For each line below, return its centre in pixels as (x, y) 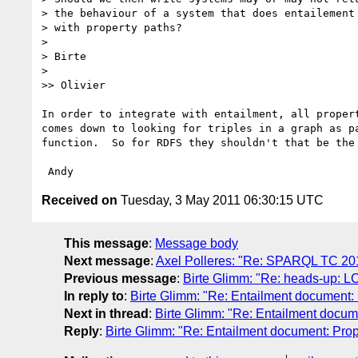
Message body (197, 243)
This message (106, 243)
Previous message (120, 278)
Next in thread (106, 313)
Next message (107, 261)
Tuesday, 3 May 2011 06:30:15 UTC (221, 200)
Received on (80, 200)
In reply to (94, 296)
